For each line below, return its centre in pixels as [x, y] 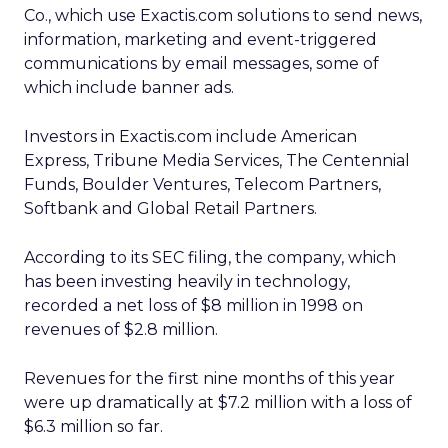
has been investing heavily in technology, [187, 281]
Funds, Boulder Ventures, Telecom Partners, [202, 184]
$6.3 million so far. [93, 426]
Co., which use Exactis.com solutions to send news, [223, 15]
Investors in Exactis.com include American [190, 136]
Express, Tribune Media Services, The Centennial [217, 160]
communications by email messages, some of [201, 63]
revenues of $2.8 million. [121, 329]
